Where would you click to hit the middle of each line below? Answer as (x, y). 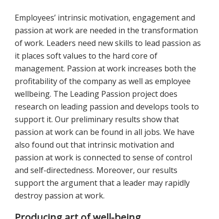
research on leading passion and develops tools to (107, 107)
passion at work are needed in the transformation (106, 31)
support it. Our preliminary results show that (97, 120)
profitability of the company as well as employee (103, 81)
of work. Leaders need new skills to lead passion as (108, 43)
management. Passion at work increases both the (105, 69)
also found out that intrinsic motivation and (94, 145)
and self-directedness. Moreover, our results (96, 170)
